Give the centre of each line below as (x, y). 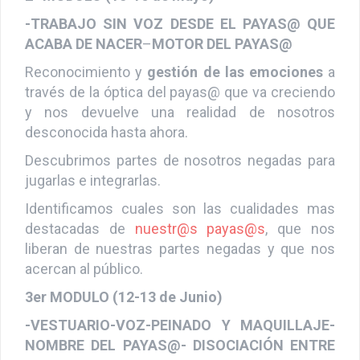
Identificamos (69, 223)
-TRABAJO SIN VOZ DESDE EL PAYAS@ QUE (180, 38)
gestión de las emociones (235, 86)
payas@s (236, 243)
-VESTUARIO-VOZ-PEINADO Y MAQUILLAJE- (180, 339)
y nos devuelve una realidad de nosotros (180, 126)
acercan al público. (84, 283)
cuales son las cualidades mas (224, 223)
